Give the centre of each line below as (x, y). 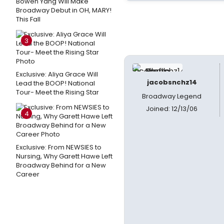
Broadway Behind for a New (61, 165)
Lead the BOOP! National (55, 83)
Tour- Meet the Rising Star (57, 92)
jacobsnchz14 (172, 82)
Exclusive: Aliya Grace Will (57, 74)
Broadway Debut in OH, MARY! (64, 10)
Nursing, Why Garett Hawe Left (64, 156)
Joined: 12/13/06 (172, 109)
